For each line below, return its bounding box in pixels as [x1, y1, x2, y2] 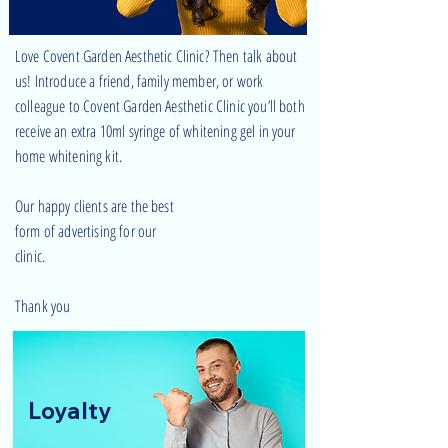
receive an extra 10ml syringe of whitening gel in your [15, 120, 296, 142]
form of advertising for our [15, 220, 157, 242]
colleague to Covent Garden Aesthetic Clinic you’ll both [15, 95, 305, 117]
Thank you [15, 295, 71, 317]
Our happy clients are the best [15, 195, 174, 217]
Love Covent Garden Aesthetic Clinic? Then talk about [15, 45, 298, 67]
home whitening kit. [15, 145, 123, 167]
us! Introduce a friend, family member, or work [15, 70, 264, 92]
